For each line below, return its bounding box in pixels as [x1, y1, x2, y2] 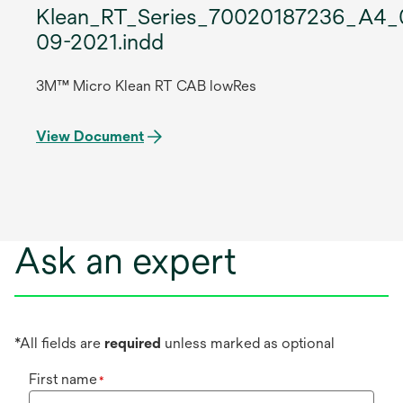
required [104, 335, 161, 353]
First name [29, 371, 97, 389]
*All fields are [14, 335, 104, 353]
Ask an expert [14, 239, 237, 282]
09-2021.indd [36, 29, 164, 55]
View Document [36, 128, 144, 146]
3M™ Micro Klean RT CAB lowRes [36, 77, 256, 95]
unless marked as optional [161, 335, 335, 353]
